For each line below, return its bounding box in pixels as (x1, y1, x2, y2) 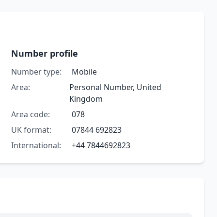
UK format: (11, 124, 51, 136)
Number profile (11, 47, 78, 60)
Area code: (11, 109, 50, 120)
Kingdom (69, 93, 103, 105)
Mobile (71, 66, 97, 77)
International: (11, 140, 61, 151)
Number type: (11, 66, 62, 77)
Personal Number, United (69, 82, 162, 93)
